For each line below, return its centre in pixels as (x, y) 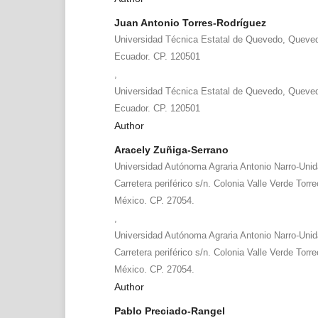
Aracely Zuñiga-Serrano (171, 149)
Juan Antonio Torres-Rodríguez (190, 22)
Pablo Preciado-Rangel (169, 311)
